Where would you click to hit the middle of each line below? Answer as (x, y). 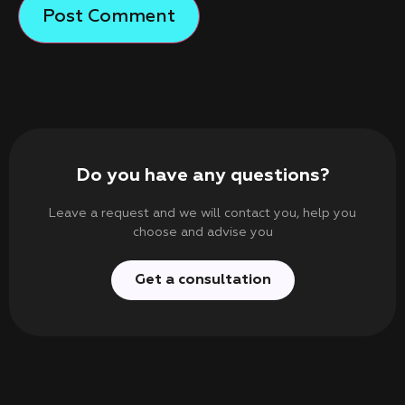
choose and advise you (202, 233)
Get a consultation (202, 281)
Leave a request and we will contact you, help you (202, 214)
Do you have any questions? (202, 176)
